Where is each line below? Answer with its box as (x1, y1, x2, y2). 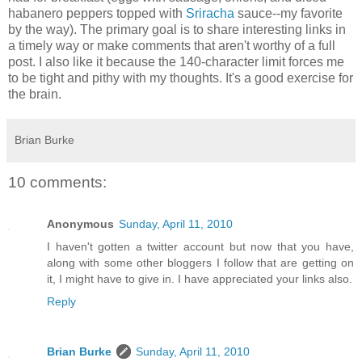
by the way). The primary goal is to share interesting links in (8, 22, 346, 36)
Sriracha (186, 6, 234, 20)
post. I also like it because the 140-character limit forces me (8, 54, 344, 69)
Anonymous (47, 217, 114, 231)
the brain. (8, 86, 61, 101)
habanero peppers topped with (8, 6, 186, 20)
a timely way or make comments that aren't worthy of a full (8, 38, 335, 53)
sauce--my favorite (234, 6, 343, 20)
